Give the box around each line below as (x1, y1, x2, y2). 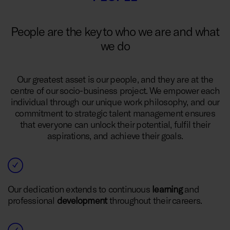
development (56, 195, 107, 206)
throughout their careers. (107, 195, 202, 206)
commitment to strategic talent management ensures (15, 107, 215, 119)
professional (8, 195, 57, 206)
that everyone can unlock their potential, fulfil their (20, 118, 210, 130)
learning (152, 183, 182, 195)
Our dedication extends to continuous (8, 183, 152, 195)
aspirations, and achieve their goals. (47, 129, 183, 141)
